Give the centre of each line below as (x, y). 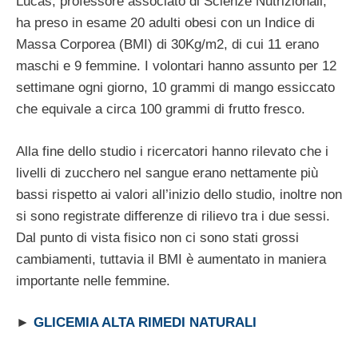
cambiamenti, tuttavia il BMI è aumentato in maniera (171, 259)
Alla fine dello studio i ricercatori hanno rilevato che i (172, 151)
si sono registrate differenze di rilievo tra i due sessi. (173, 216)
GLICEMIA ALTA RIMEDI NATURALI (145, 323)
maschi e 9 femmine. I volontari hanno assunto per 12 (176, 66)
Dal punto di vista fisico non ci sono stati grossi (157, 237)
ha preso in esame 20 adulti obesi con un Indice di (165, 23)
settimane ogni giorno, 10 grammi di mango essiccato (175, 88)
